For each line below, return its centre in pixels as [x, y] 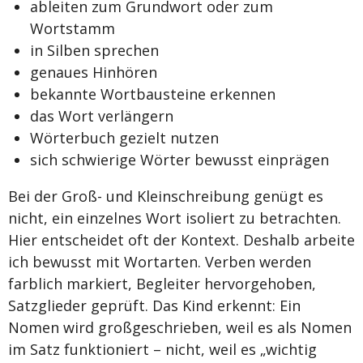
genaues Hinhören [94, 72]
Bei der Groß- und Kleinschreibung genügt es [166, 196]
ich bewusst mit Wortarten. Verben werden [160, 261]
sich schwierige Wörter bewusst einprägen [179, 159]
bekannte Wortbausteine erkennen [153, 94]
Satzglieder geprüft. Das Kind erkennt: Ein [154, 305]
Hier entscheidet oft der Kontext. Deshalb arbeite [181, 239]
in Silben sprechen [94, 50]
